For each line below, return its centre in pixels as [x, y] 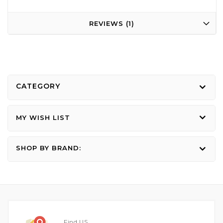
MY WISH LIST [43, 117]
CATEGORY [38, 86]
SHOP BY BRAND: [49, 148]
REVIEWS [108, 24]
